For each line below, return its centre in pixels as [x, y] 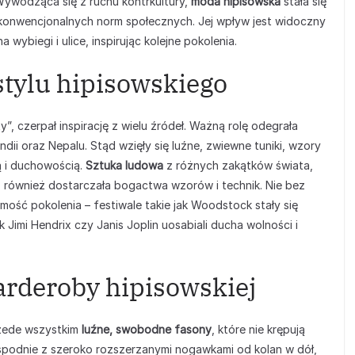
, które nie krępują [258, 329]
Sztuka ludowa [124, 165]
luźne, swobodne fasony [147, 329]
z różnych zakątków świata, [238, 165]
